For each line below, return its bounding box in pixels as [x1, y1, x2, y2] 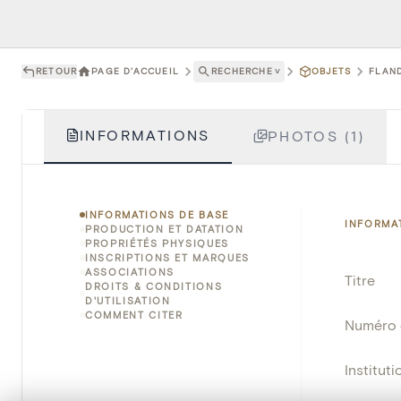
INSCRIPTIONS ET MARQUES [85, 251, 250, 263]
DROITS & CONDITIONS [85, 279, 223, 292]
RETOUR [36, 65, 78, 77]
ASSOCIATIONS [85, 265, 175, 277]
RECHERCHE [211, 65, 273, 77]
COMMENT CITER [85, 308, 183, 320]
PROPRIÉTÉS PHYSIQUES [85, 236, 229, 249]
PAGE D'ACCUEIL [91, 65, 180, 77]
